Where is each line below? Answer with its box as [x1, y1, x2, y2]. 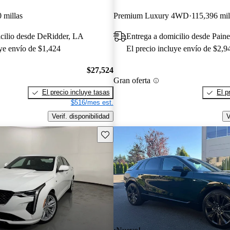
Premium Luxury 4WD [113, 11, 189, 20]
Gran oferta [113, 76, 150, 85]
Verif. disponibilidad [51, 112, 109, 121]
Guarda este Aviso [100, 129, 156, 138]
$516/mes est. [70, 99, 113, 107]
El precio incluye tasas [42, 88, 110, 97]
